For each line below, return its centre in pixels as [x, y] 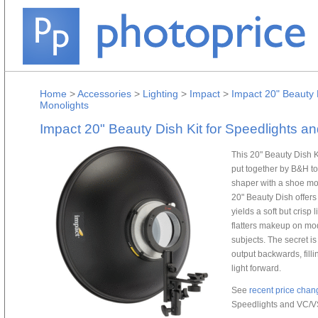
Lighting [160, 94]
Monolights [64, 105]
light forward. [256, 268]
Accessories [104, 94]
